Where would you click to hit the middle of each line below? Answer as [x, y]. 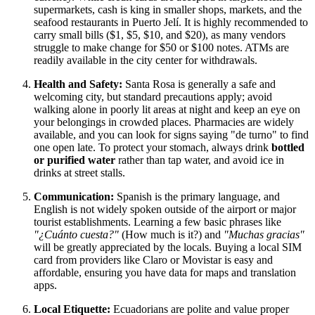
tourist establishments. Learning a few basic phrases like [157, 222]
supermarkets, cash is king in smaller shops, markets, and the [168, 10]
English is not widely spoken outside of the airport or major [165, 210]
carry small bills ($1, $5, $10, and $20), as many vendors [160, 35]
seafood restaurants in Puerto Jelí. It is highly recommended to [171, 22]
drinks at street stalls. [79, 173]
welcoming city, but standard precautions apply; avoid [153, 97]
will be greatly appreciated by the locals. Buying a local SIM [168, 247]
